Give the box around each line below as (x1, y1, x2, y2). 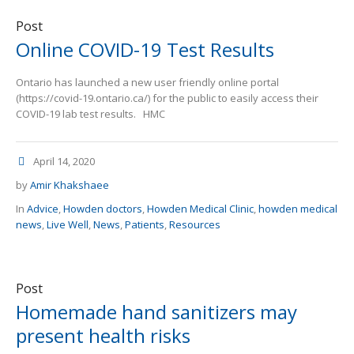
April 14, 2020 (33, 154, 95, 169)
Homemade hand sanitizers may (16, 299, 297, 326)
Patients (125, 217, 164, 232)
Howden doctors (63, 201, 142, 217)
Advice (27, 201, 58, 217)
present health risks (16, 322, 190, 349)
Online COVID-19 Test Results (16, 36, 274, 63)
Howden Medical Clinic (147, 201, 254, 217)
